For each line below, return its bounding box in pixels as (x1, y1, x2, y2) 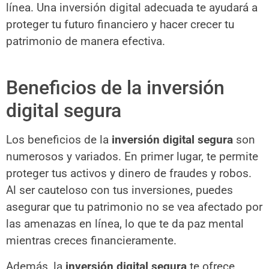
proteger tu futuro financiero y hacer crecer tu (6, 17, 234, 31)
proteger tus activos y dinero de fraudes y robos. (6, 166, 252, 181)
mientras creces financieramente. (6, 234, 177, 248)
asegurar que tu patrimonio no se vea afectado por (6, 200, 262, 214)
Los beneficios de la (6, 133, 109, 147)
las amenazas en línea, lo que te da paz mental (6, 217, 244, 231)
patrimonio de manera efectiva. (6, 34, 165, 48)
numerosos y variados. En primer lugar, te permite (6, 150, 258, 164)
